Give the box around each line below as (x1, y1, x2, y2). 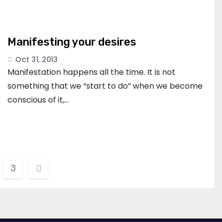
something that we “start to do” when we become (7, 80, 203, 92)
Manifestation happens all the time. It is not (7, 66, 175, 78)
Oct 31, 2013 (15, 54, 57, 64)
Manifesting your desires (7, 35, 136, 49)
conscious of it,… (7, 94, 69, 106)
